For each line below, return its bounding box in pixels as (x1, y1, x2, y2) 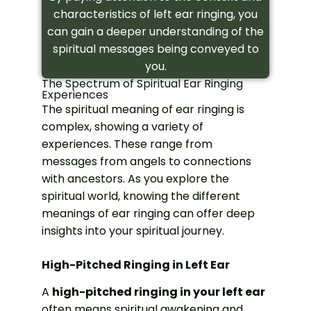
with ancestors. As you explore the (42, 170, 229, 187)
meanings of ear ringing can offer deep (42, 205, 255, 221)
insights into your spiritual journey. (42, 222, 224, 239)
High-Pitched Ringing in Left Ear (42, 256, 230, 273)
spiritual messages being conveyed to (52, 40, 259, 57)
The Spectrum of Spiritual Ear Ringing (42, 75, 243, 92)
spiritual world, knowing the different (42, 187, 240, 204)
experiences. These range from (42, 135, 212, 152)
